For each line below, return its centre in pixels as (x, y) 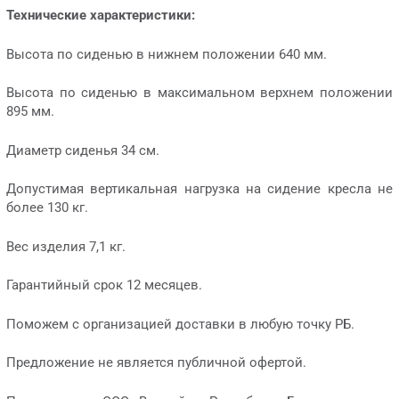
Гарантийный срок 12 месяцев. (104, 285)
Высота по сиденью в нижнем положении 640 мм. (167, 54)
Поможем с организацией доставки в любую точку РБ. (180, 324)
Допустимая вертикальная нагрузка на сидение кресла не (199, 189)
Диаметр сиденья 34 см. (83, 150)
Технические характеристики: (101, 16)
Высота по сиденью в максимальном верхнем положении (199, 93)
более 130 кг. (47, 208)
